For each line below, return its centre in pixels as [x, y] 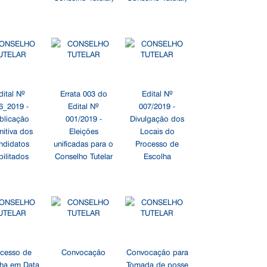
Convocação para [157, 252]
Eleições [83, 131]
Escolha [157, 156]
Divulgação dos [157, 118]
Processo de [157, 143]
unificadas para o [84, 143]
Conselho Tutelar [83, 156]
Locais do [157, 131]
